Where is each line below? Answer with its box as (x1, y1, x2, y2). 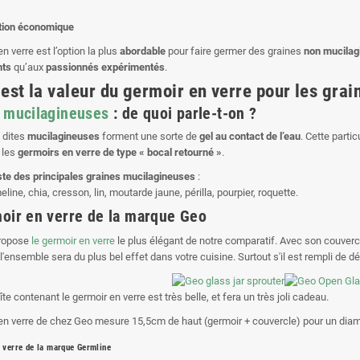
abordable (120, 44, 166, 57)
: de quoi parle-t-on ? (108, 104, 257, 123)
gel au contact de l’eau (199, 129, 301, 142)
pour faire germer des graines (166, 44, 304, 57)
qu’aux (11, 60, 46, 73)
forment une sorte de (100, 129, 199, 142)
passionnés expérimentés (46, 60, 165, 73)
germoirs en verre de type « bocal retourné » (18, 145, 222, 158)
